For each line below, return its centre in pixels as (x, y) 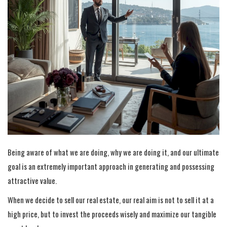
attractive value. (32, 180)
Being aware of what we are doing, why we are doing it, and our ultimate (113, 152)
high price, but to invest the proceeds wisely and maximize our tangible (112, 214)
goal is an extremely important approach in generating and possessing (111, 166)
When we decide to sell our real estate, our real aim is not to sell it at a (111, 200)
